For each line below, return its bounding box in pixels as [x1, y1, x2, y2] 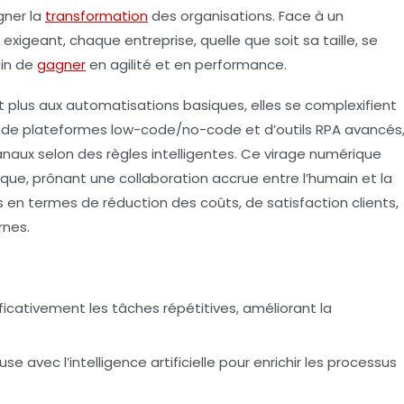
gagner [37, 54, 86, 74]
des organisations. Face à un [148, 5, 344, 25]
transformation [45, 5, 148, 25]
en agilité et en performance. [86, 54, 287, 74]
